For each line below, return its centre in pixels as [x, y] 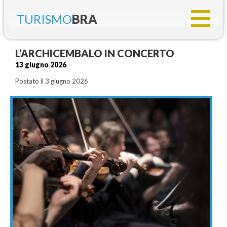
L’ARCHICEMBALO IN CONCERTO [95, 53]
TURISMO [44, 19]
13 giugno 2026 [41, 65]
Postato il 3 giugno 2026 [52, 81]
